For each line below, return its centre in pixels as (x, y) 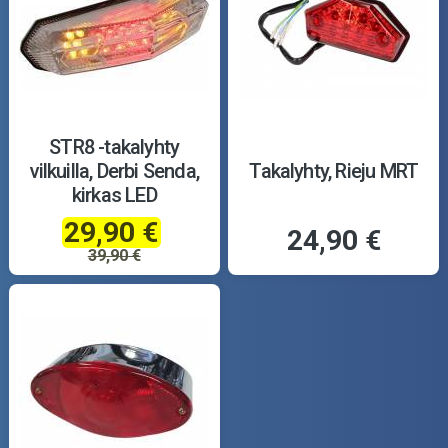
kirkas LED (114, 194)
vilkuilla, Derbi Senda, (114, 170)
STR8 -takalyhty (114, 146)
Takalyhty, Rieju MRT (334, 170)
